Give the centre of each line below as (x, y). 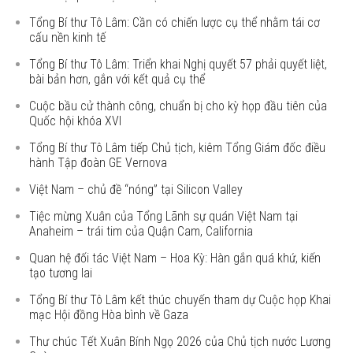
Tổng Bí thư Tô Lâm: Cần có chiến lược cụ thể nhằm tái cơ (175, 22)
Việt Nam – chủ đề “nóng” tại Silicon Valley (136, 190)
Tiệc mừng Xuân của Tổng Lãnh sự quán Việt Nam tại (164, 216)
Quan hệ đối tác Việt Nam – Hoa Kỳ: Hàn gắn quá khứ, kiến (175, 258)
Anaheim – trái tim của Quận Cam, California (141, 231)
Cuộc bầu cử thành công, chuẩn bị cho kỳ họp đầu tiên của (178, 106)
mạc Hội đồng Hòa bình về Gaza (109, 315)
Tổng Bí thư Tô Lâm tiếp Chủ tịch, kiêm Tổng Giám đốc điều (178, 148)
